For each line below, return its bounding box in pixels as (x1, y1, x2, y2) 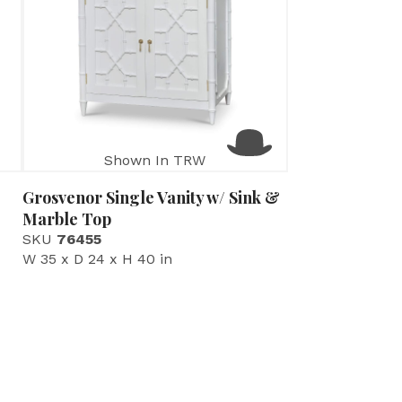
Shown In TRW (104, 152, 206, 170)
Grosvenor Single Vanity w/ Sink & (22, 187, 280, 209)
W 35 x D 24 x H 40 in (22, 250, 172, 268)
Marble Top (22, 208, 111, 231)
